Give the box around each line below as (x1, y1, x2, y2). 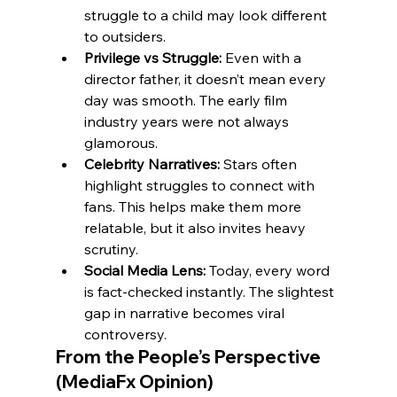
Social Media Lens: (83, 261, 206, 280)
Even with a (221, 49, 305, 67)
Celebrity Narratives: (83, 155, 220, 174)
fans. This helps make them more (83, 198, 305, 216)
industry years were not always (83, 113, 292, 131)
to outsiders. (83, 27, 166, 46)
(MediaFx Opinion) (55, 370, 214, 393)
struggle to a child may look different (83, 6, 331, 25)
